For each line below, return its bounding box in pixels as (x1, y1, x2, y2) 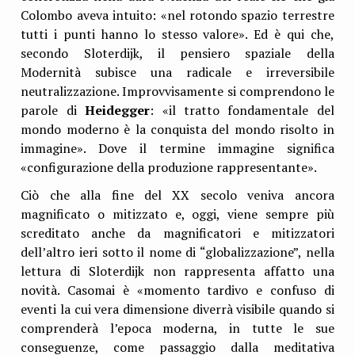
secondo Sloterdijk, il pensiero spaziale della (21, 44, 334, 62)
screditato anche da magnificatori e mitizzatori (21, 224, 334, 242)
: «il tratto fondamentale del (150, 101, 334, 119)
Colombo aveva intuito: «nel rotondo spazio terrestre (21, 6, 334, 24)
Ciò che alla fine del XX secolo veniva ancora (21, 186, 334, 204)
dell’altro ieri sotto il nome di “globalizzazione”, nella (21, 243, 334, 261)
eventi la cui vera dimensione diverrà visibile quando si (21, 300, 334, 319)
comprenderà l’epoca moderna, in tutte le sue (21, 319, 334, 338)
